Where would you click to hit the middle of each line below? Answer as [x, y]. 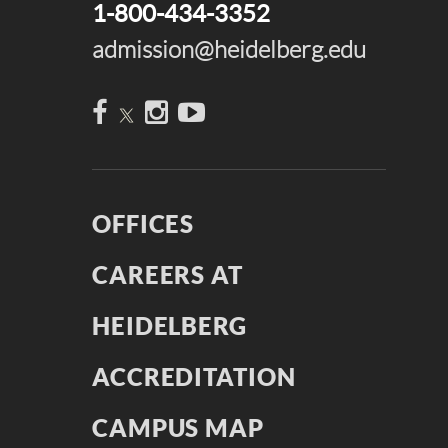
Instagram [222, 111]
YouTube [254, 111]
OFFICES [143, 224]
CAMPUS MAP [178, 428]
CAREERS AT [167, 275]
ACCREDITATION [194, 377]
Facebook [160, 111]
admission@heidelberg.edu [229, 50]
